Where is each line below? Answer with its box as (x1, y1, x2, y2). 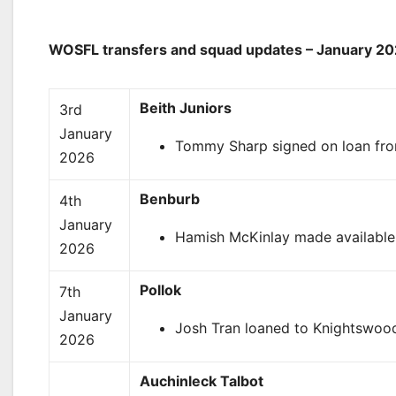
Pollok (140, 281, 182, 299)
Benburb (140, 190, 201, 208)
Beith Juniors (140, 99, 232, 117)
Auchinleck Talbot (140, 372, 264, 390)
